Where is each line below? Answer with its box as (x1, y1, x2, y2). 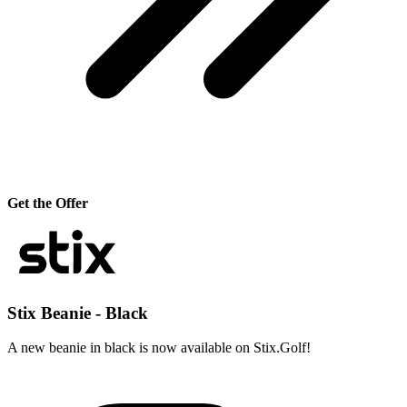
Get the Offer (7, 194, 88, 211)
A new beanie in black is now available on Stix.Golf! (7, 340, 311, 356)
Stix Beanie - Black (7, 303, 148, 323)
